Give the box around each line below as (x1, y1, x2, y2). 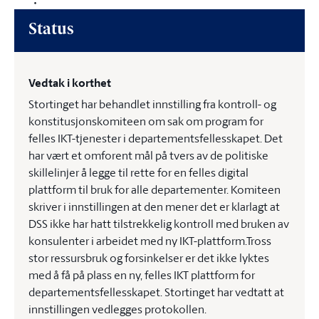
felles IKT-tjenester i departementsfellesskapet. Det (28, 130, 283, 146)
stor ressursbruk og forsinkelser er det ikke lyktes (28, 250, 269, 266)
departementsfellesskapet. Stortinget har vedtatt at (28, 284, 284, 300)
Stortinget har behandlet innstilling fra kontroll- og (28, 96, 276, 112)
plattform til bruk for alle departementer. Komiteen (28, 182, 281, 197)
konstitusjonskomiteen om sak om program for (28, 113, 263, 129)
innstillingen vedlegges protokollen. (28, 301, 206, 317)
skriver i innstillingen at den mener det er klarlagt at (28, 199, 280, 214)
